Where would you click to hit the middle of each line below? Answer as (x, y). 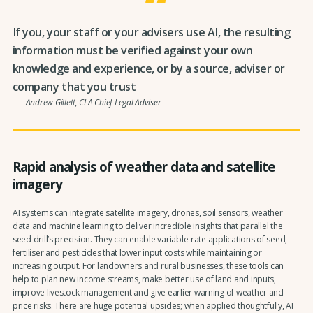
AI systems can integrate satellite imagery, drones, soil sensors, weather (147, 213)
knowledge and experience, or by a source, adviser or (148, 69)
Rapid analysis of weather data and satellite (144, 166)
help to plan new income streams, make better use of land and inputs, (144, 279)
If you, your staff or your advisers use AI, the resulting (151, 32)
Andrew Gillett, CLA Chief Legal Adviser (93, 103)
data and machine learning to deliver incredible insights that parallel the (147, 226)
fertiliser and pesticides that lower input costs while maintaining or (137, 253)
